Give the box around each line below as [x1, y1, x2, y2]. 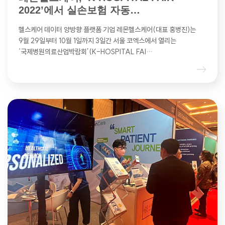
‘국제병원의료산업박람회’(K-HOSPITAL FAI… [19, 47, 152, 56]
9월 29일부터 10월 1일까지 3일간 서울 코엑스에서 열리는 [19, 36, 176, 45]
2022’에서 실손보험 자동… [19, 4, 140, 16]
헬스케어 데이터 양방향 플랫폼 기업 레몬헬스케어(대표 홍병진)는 [19, 25, 196, 34]
